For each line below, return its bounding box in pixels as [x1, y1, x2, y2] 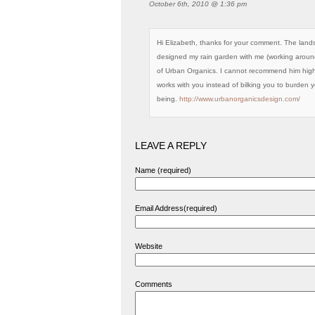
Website [135, 242, 162, 250]
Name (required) [135, 166, 191, 174]
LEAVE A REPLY [135, 140, 207, 151]
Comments [135, 280, 172, 288]
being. [157, 95, 179, 103]
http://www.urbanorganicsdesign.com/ [179, 95, 300, 103]
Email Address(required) [135, 204, 217, 212]
